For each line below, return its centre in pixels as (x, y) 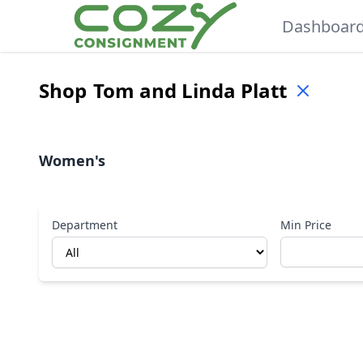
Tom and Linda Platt (190, 90)
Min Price (305, 225)
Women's (72, 160)
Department (85, 225)
